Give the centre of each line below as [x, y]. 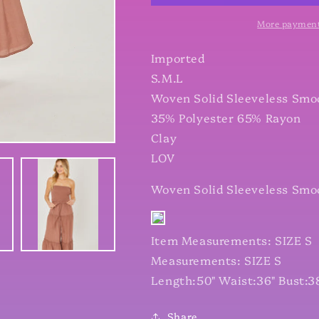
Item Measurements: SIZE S [231, 240]
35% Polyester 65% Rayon [228, 117]
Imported [178, 58]
